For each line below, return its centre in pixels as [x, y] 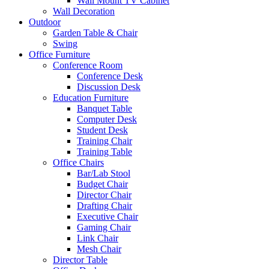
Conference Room [88, 65]
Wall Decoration [84, 11]
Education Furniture [91, 97]
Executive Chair [107, 216]
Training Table [104, 151]
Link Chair [98, 238]
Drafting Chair [104, 205]
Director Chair [104, 195]
